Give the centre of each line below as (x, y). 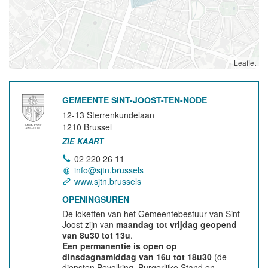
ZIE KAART (83, 141)
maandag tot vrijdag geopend (177, 224)
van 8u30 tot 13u (97, 235)
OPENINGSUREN (96, 199)
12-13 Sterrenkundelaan (109, 115)
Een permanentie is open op (120, 246)
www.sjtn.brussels (108, 181)
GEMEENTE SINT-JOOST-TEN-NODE (135, 100)
